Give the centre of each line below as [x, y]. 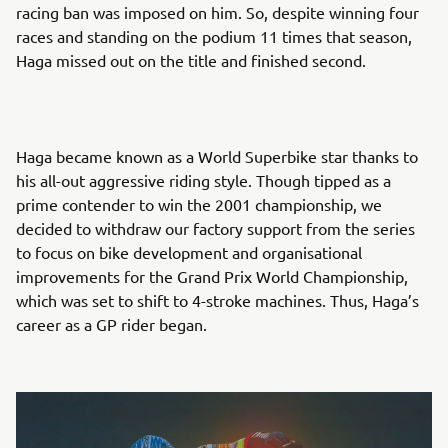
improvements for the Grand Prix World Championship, [212, 276]
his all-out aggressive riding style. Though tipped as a [203, 180]
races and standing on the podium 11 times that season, [214, 36]
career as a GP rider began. [111, 324]
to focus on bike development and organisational [189, 252]
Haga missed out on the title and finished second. [191, 60]
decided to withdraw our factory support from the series [215, 228]
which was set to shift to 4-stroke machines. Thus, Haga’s [217, 300]
